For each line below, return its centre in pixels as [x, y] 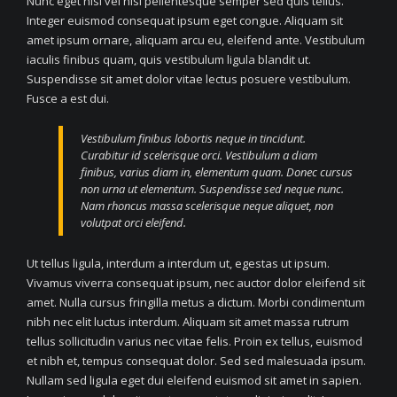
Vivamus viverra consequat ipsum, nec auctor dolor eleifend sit [196, 283]
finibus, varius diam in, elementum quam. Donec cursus [217, 172]
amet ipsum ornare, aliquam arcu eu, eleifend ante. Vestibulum [196, 40]
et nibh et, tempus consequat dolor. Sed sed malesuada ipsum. [196, 361]
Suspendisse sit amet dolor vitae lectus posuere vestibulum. [189, 79]
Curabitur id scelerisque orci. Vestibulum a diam [199, 155]
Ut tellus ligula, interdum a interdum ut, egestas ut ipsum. [178, 263]
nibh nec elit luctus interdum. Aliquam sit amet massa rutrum [188, 322]
